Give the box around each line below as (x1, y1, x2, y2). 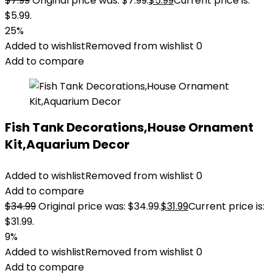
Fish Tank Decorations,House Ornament (5, 119, 253, 136)
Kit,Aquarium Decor (5, 136, 130, 153)
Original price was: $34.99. (38, 199, 161, 213)
